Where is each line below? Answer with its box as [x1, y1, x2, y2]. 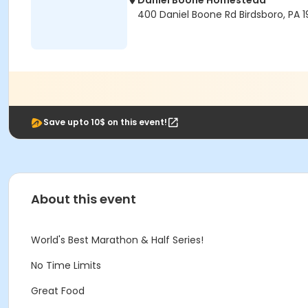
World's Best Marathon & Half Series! [31, 233, 203, 247]
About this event [31, 190, 136, 208]
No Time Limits [31, 258, 101, 272]
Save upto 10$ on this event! [43, 116, 167, 128]
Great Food [31, 284, 85, 298]
